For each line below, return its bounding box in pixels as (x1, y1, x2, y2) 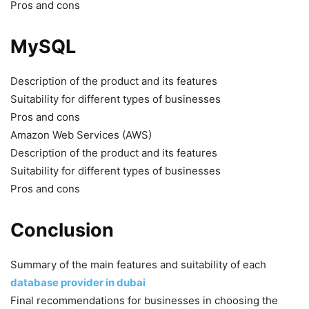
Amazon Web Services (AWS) (10, 128, 152, 141)
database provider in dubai (10, 275, 146, 289)
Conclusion (10, 218, 114, 241)
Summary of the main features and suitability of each (10, 257, 266, 271)
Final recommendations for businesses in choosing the (10, 293, 278, 307)
